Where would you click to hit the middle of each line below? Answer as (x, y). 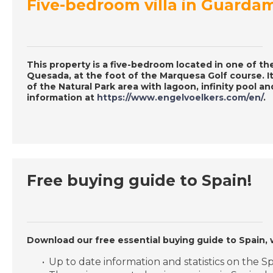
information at (62, 97)
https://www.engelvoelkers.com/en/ (180, 97)
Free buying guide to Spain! (139, 180)
